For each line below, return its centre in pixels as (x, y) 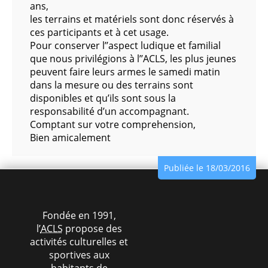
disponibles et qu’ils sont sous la (103, 98)
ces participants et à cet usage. (99, 32)
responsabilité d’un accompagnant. (109, 111)
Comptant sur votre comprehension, (113, 124)
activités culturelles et (79, 242)
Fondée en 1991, (79, 215)
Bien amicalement (70, 138)
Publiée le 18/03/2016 (207, 168)
